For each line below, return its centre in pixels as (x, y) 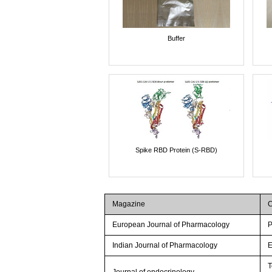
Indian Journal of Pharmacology (165, 245)
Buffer (176, 38)
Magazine (129, 204)
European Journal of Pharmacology (171, 224)
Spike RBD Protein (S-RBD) (176, 150)
